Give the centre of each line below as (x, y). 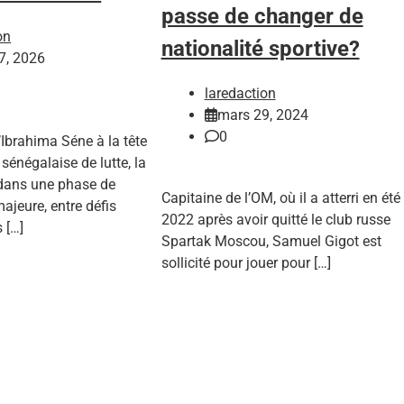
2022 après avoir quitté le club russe (275, 220)
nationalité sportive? (260, 49)
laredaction (240, 94)
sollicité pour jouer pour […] (246, 263)
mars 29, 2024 (262, 115)
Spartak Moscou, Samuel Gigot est (271, 242)
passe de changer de (262, 17)
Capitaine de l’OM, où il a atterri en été (280, 198)
